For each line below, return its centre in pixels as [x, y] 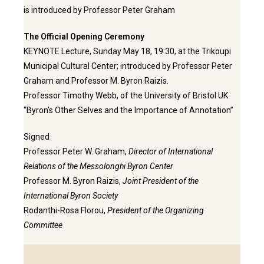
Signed [37, 137]
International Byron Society [71, 196]
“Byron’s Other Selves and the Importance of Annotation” [128, 110]
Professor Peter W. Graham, [76, 152]
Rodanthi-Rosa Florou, [65, 211]
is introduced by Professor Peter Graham [99, 10]
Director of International [171, 152]
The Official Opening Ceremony [84, 37]
